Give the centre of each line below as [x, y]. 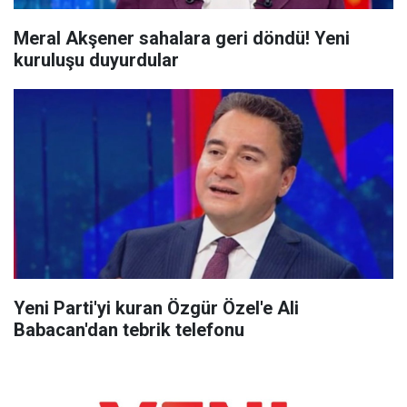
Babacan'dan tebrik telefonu [129, 330]
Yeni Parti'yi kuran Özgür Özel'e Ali [156, 308]
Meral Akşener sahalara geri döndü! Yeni [182, 38]
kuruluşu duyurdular [96, 60]
